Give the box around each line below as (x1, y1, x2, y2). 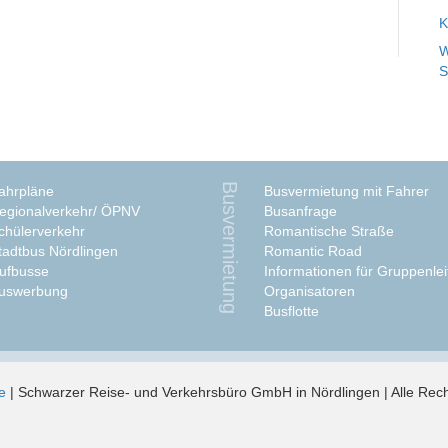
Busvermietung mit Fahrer (264, 183, 429, 199)
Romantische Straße (264, 223, 394, 239)
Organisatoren (264, 283, 355, 299)
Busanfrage (264, 203, 337, 219)
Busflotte (264, 303, 319, 319)
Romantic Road (264, 243, 362, 259)
